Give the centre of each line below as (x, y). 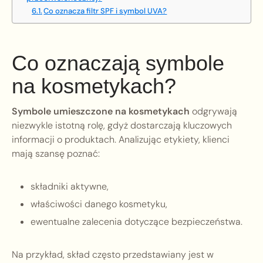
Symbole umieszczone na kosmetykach (101, 112)
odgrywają (213, 112)
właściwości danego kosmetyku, (99, 204)
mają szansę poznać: (56, 154)
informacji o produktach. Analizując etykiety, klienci (121, 140)
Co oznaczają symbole (118, 63)
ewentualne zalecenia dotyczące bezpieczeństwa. (136, 222)
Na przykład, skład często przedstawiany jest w (113, 255)
